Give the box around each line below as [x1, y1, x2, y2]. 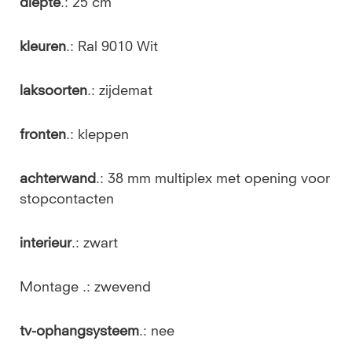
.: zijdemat [87, 84, 152, 98]
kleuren [20, 40, 66, 54]
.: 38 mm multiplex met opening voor [96, 172, 330, 186]
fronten [20, 128, 66, 142]
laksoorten [20, 84, 87, 98]
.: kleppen [66, 128, 129, 142]
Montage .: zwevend [20, 280, 151, 295]
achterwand [20, 172, 96, 186]
